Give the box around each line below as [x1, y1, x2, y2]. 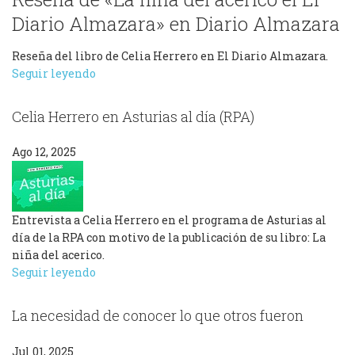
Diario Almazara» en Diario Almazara [12, 11, 340, 36]
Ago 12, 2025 [12, 144, 76, 160]
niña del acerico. [12, 247, 105, 263]
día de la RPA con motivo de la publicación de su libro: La [12, 230, 326, 246]
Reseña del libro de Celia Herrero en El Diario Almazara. [12, 48, 328, 63]
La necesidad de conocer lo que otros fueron [12, 306, 303, 326]
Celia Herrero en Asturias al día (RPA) [12, 107, 254, 126]
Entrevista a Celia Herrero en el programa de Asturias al [12, 212, 326, 228]
